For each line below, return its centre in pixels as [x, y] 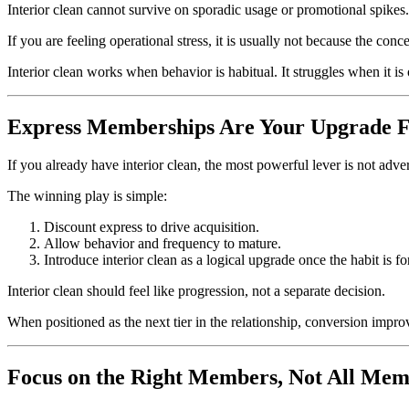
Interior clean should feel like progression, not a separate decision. [196, 291]
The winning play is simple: [87, 196]
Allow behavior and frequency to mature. [163, 244]
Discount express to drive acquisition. [152, 227]
